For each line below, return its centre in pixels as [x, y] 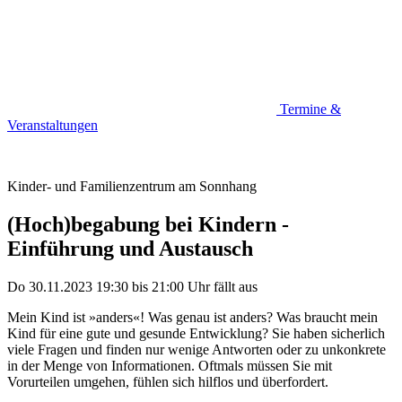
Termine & [309, 109]
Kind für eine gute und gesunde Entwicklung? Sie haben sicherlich [196, 334]
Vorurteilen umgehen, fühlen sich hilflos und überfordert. [168, 382]
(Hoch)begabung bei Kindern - [148, 225]
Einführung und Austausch [130, 249]
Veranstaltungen [52, 126]
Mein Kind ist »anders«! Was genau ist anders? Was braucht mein [192, 318]
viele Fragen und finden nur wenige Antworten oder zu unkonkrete [197, 350]
